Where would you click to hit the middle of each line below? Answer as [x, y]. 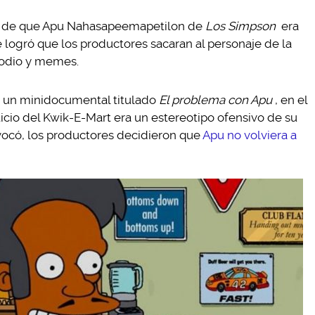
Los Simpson [240, 26]
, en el [291, 100]
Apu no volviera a [249, 135]
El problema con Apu [216, 100]
